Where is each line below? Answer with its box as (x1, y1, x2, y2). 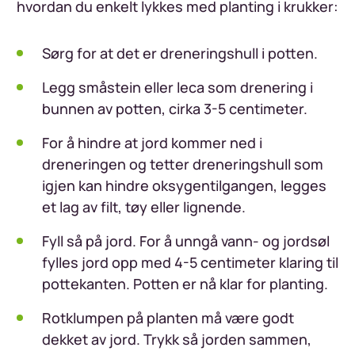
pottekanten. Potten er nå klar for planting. (42, 273, 328, 293)
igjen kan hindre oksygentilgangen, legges (42, 175, 326, 195)
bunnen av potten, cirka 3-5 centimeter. (42, 98, 307, 118)
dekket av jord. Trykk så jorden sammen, (42, 329, 311, 349)
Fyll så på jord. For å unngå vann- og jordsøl (42, 231, 330, 250)
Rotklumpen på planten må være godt (42, 307, 294, 327)
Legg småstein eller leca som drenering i (42, 77, 313, 97)
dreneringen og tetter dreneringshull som (42, 154, 323, 174)
